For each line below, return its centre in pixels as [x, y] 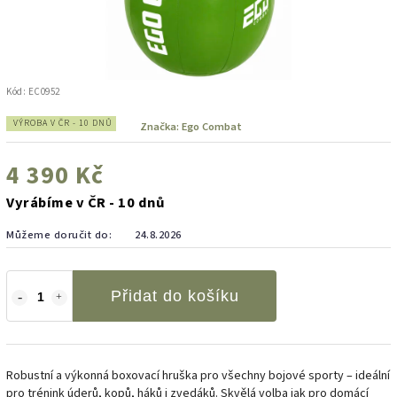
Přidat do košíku [175, 296]
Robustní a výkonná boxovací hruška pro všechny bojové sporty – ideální [198, 375]
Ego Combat [212, 126]
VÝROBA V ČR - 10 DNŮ [63, 123]
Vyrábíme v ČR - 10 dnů [86, 202]
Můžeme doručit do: [59, 234]
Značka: [161, 126]
